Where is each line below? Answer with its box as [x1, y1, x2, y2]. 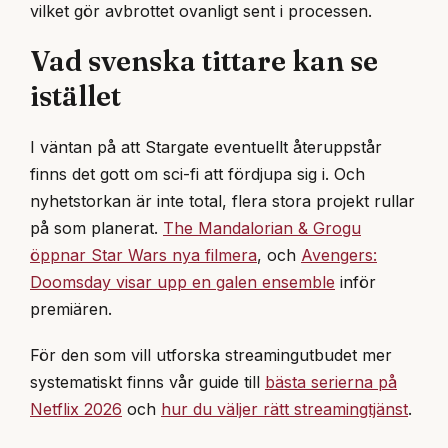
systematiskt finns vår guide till [30, 372, 265, 393]
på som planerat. [30, 217, 163, 238]
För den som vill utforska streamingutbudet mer [30, 345, 392, 366]
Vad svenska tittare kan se [30, 43, 378, 78]
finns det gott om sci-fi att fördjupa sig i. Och [30, 163, 365, 184]
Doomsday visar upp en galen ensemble [30, 271, 335, 292]
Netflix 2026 [30, 399, 122, 420]
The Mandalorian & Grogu [163, 217, 361, 238]
